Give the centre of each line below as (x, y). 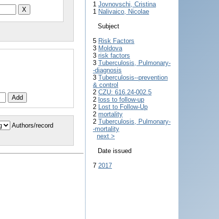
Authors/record (33, 125)
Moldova (110, 48)
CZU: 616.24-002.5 (125, 92)
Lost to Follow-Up (123, 107)
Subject (109, 26)
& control (106, 85)
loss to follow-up (121, 99)
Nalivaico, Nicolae (124, 11)
